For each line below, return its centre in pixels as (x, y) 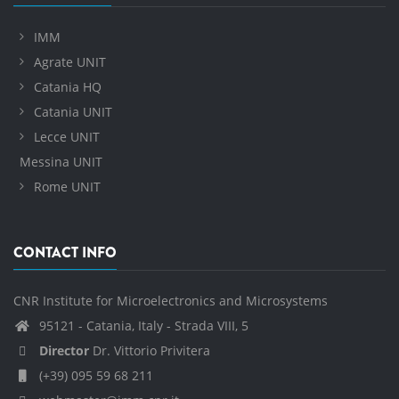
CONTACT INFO (65, 253)
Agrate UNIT (70, 62)
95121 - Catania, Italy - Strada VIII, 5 (142, 326)
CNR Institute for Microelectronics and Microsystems (171, 301)
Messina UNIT (61, 162)
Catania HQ (68, 87)
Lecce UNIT (67, 137)
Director (64, 351)
